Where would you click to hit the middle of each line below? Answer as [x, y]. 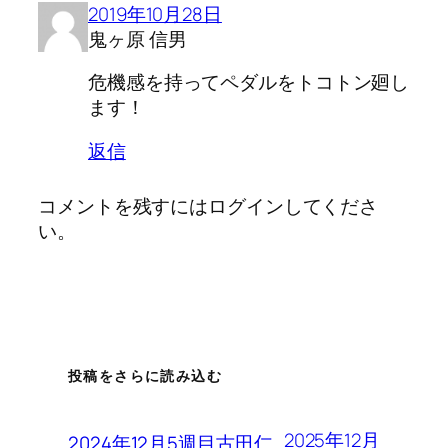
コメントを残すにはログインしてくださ [208, 205]
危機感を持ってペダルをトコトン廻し [249, 82]
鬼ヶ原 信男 [137, 38]
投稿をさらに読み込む [145, 376]
